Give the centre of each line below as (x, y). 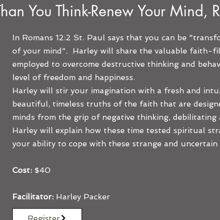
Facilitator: (33, 197)
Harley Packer (82, 197)
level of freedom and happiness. (74, 77)
